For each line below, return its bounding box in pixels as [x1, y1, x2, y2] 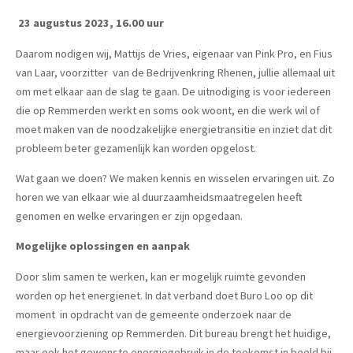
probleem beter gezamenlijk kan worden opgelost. [16, 140, 256, 155]
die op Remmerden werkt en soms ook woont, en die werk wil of [16, 102, 320, 117]
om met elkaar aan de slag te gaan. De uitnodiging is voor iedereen [16, 84, 331, 98]
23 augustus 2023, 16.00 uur [18, 16, 164, 31]
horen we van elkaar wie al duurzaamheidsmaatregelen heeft [16, 190, 303, 205]
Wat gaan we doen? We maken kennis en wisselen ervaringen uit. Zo [16, 171, 335, 186]
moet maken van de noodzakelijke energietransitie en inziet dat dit [16, 121, 332, 136]
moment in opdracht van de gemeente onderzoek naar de [16, 307, 292, 321]
